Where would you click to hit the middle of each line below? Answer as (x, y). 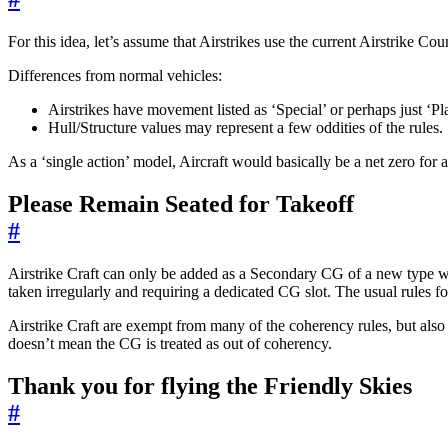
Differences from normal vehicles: (115, 76)
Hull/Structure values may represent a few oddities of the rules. (245, 128)
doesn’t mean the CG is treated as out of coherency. (170, 344)
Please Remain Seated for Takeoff (181, 204)
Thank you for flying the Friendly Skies (210, 385)
